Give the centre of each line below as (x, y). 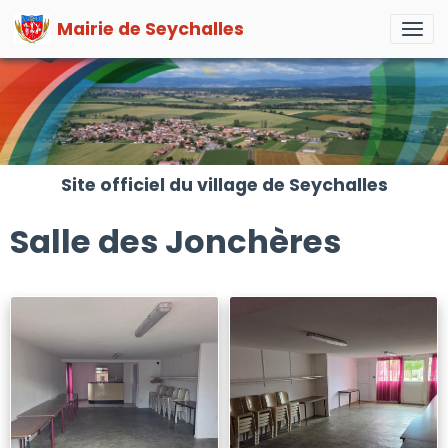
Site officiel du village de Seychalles (224, 184)
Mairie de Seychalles (150, 29)
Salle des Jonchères (175, 241)
